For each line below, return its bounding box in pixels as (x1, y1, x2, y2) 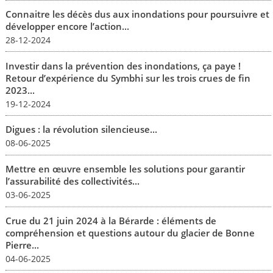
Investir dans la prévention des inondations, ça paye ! (5, 59, 241, 72)
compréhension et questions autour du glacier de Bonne (5, 226, 255, 239)
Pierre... (5, 238, 39, 251)
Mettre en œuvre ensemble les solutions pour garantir (5, 163, 245, 175)
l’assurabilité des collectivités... (5, 175, 140, 188)
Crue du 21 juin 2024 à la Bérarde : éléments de (5, 214, 216, 227)
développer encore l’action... (5, 19, 129, 32)
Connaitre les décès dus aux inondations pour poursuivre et (5, 7, 269, 20)
